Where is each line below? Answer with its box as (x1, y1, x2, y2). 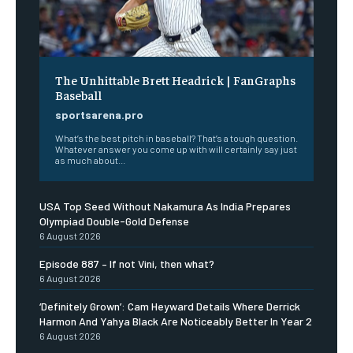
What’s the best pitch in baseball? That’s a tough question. (55, 132, 298, 144)
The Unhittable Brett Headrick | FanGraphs (55, 72, 295, 88)
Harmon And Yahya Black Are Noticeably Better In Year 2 (39, 314, 312, 329)
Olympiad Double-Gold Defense (39, 214, 189, 229)
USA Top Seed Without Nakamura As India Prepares (39, 199, 291, 214)
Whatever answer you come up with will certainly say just (55, 143, 297, 155)
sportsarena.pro (55, 108, 143, 122)
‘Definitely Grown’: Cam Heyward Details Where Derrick (39, 299, 300, 314)
